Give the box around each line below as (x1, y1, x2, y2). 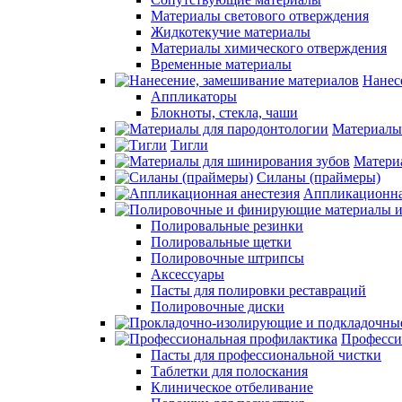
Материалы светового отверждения (151, 8, 369, 23)
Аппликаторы (151, 89, 237, 104)
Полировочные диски (151, 299, 284, 314)
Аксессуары (151, 267, 224, 282)
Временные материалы (151, 57, 292, 72)
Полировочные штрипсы (151, 250, 304, 266)
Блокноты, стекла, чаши (151, 105, 298, 120)
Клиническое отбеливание (151, 380, 313, 395)
